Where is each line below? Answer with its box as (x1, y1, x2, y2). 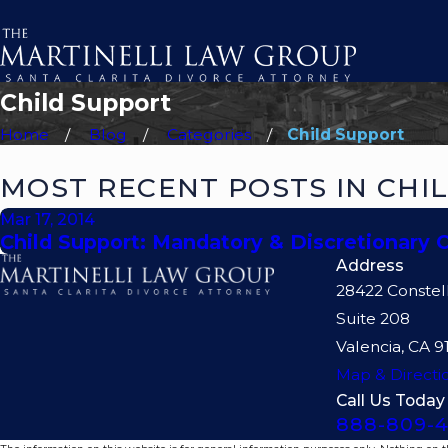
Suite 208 (336, 308, 410, 328)
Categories (167, 125, 252, 145)
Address (336, 255, 404, 275)
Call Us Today (336, 390, 445, 410)
